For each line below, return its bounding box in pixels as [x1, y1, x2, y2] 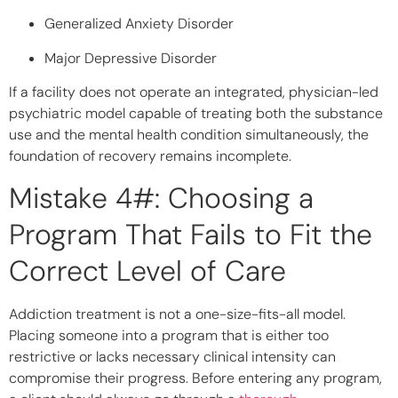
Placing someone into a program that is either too [9, 325, 329, 345]
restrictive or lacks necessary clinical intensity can [9, 346, 336, 366]
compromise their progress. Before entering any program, [9, 368, 382, 387]
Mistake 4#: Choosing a [9, 179, 314, 217]
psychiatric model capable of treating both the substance [9, 104, 383, 123]
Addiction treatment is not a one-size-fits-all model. [9, 304, 346, 323]
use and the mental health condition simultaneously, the [9, 125, 369, 145]
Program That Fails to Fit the [9, 215, 372, 253]
